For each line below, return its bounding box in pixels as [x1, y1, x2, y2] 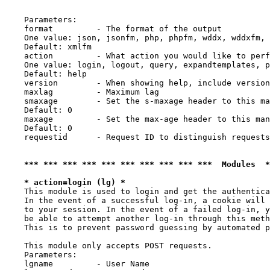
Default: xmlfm [5, 42, 92, 51]
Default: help [5, 69, 87, 78]
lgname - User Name [5, 259, 149, 268]
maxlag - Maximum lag [5, 87, 159, 96]
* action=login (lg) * [24, 178, 125, 187]
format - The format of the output [5, 24, 222, 33]
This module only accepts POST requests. [5, 241, 212, 250]
